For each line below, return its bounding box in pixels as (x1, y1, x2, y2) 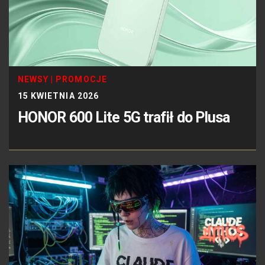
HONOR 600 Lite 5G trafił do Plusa (18, 108, 230, 126)
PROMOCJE (56, 74, 107, 84)
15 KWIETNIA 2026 (18, 91, 99, 101)
